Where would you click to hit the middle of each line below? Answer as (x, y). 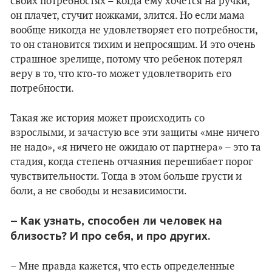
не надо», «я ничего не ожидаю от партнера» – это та (136, 148)
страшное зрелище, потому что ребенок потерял (126, 59)
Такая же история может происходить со (107, 118)
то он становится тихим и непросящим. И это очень (133, 45)
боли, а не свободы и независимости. (99, 191)
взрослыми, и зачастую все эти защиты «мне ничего (135, 133)
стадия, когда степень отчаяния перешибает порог (131, 162)
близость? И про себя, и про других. (110, 236)
